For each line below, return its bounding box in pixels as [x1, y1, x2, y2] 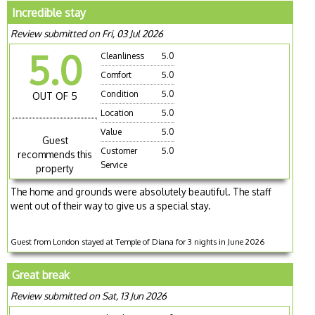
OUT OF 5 [32, 89, 78, 102]
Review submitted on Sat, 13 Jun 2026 [11, 290, 167, 302]
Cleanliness [101, 50, 145, 61]
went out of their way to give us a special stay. [11, 200, 212, 212]
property [36, 162, 75, 175]
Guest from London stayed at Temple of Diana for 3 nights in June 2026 [11, 236, 265, 247]
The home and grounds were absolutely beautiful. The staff [11, 186, 272, 198]
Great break [12, 268, 70, 283]
